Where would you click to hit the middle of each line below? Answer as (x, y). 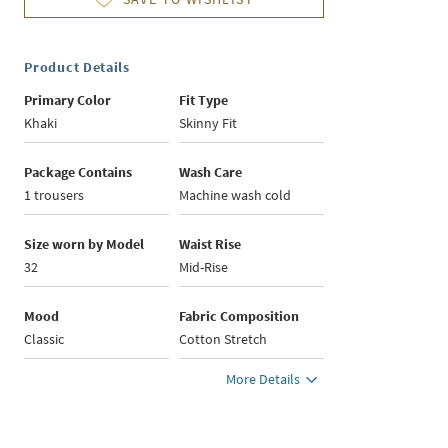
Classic (44, 339)
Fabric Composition (239, 316)
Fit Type (204, 100)
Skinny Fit (208, 123)
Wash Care (211, 172)
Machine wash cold (235, 195)
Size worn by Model (84, 244)
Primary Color (68, 100)
